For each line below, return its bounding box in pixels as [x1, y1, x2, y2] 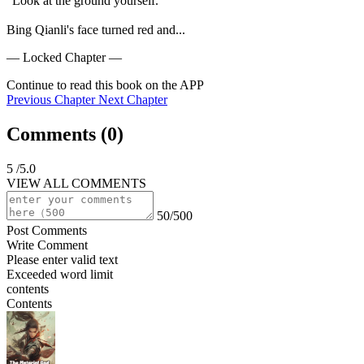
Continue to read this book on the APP [6, 77, 204, 92]
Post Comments [6, 223, 87, 237]
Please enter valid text [6, 252, 118, 266]
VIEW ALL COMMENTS [6, 175, 146, 190]
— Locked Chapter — [6, 50, 122, 64]
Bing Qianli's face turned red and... [6, 22, 185, 37]
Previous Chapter [6, 92, 95, 106]
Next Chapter [98, 92, 167, 106]
